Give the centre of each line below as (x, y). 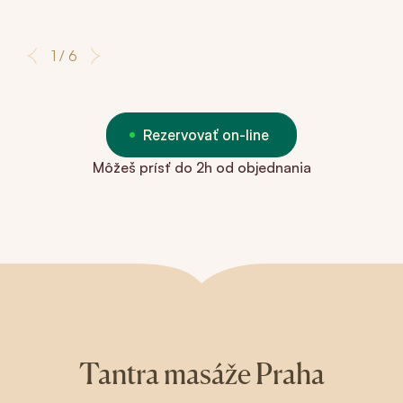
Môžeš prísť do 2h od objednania (201, 168)
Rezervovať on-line (206, 135)
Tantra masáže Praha (201, 374)
